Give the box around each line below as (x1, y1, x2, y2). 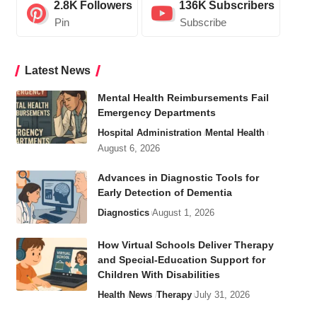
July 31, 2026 (195, 289, 250, 301)
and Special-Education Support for (97, 254, 265, 266)
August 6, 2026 (97, 143, 160, 154)
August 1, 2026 (151, 207, 214, 219)
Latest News (24, 64, 91, 77)
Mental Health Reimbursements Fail (97, 92, 269, 104)
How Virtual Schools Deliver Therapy (97, 239, 274, 251)
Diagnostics (97, 207, 149, 219)
